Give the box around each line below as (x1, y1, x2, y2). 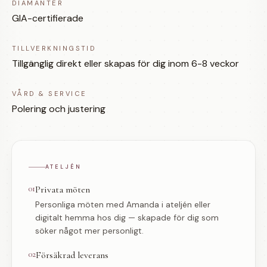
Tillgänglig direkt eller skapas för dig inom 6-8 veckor (12, 57, 239, 70)
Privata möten (35, 184, 90, 195)
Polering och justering (12, 103, 105, 115)
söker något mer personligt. (35, 225, 144, 236)
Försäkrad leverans (36, 249, 108, 261)
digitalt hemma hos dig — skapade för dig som (35, 212, 219, 223)
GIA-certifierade (12, 12, 83, 24)
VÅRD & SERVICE (12, 89, 87, 98)
